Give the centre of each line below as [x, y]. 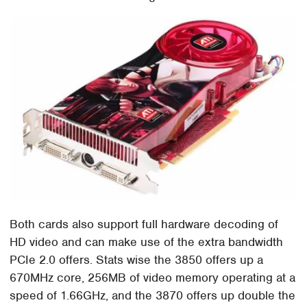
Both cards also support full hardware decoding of [144, 224]
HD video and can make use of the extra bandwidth [147, 242]
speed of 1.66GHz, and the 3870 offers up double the [153, 295]
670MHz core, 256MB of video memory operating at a [153, 277]
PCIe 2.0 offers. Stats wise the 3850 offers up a [137, 259]
